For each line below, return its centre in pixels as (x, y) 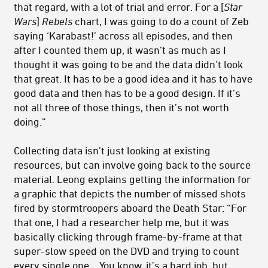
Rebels (57, 21)
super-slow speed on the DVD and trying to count (127, 251)
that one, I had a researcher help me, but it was (121, 222)
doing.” (30, 122)
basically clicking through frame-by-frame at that (128, 237)
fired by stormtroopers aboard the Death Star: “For (130, 208)
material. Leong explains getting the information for (132, 179)
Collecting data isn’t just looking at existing (112, 150)
